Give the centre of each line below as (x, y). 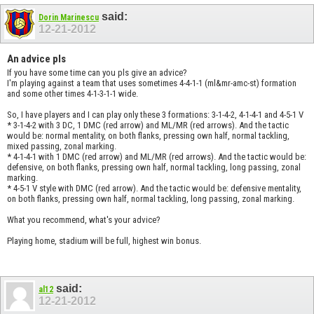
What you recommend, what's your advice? (84, 220)
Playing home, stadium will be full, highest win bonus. (104, 241)
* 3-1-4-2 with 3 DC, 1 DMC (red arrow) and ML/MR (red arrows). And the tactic (148, 125)
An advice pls (36, 59)
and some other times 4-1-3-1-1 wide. (73, 94)
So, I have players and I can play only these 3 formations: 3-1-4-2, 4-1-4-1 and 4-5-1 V (155, 115)
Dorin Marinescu (69, 18)
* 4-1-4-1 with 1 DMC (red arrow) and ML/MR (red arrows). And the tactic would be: (157, 157)
